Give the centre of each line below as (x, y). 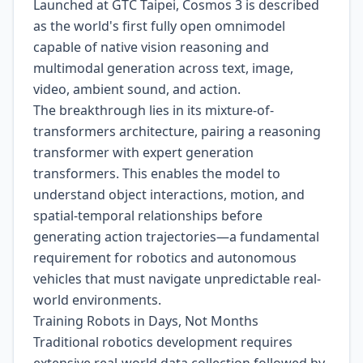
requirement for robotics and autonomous (165, 258)
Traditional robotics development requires (163, 342)
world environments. (97, 300)
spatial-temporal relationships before (148, 216)
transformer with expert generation (143, 152)
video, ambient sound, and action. (137, 89)
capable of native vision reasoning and (151, 47)
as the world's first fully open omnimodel (159, 26)
